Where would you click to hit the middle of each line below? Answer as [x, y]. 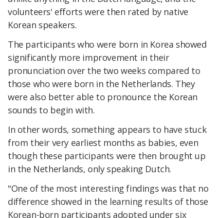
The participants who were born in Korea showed [107, 45]
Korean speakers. [42, 25]
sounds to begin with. [51, 110]
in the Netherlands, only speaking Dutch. [90, 169]
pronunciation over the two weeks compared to [104, 71]
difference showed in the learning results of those [108, 201]
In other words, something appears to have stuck [107, 129]
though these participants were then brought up [107, 155]
